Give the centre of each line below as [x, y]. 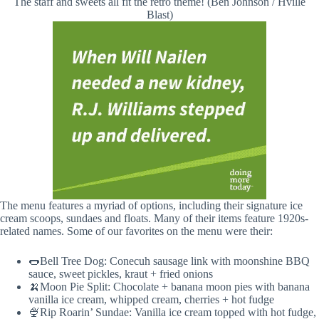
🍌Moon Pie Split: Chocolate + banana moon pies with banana [169, 286]
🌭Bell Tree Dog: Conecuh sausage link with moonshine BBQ [169, 261]
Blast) [159, 14]
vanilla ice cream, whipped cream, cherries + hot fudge [151, 299]
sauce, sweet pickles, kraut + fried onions [121, 273]
